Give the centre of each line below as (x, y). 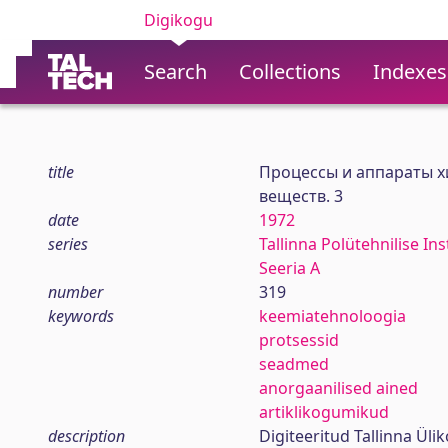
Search (175, 71)
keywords (81, 316)
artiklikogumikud (323, 412)
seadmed (293, 364)
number (75, 292)
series (68, 244)
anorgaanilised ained (338, 388)
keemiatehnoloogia (332, 316)
